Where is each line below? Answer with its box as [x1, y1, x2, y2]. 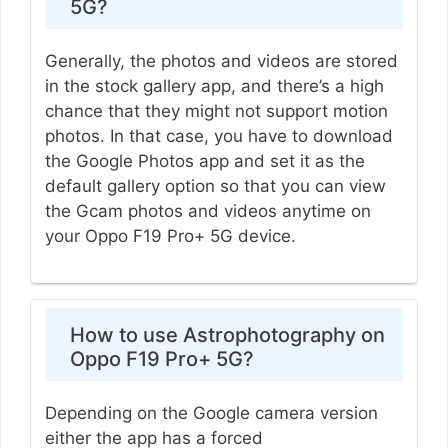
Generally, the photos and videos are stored [44, 50, 398, 71]
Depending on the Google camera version [44, 403, 378, 424]
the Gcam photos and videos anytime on [44, 200, 371, 221]
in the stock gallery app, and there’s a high [44, 75, 384, 96]
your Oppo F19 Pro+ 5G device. [44, 225, 296, 246]
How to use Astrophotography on [69, 323, 385, 348]
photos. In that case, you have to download [44, 125, 393, 146]
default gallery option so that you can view [44, 175, 386, 196]
